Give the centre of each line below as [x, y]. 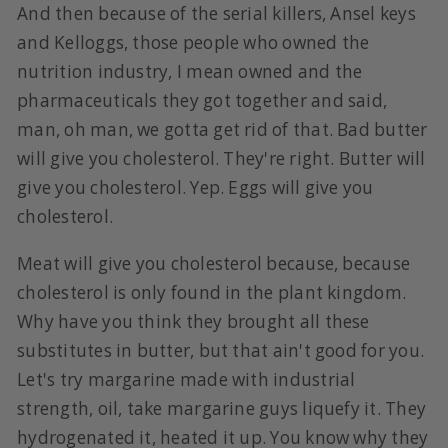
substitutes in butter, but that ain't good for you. [220, 350]
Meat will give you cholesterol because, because [214, 263]
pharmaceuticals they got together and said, [202, 101]
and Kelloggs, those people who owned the [193, 43]
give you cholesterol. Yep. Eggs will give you [195, 188]
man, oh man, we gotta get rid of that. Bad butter [222, 130]
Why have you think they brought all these [193, 321]
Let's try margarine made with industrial [186, 379]
